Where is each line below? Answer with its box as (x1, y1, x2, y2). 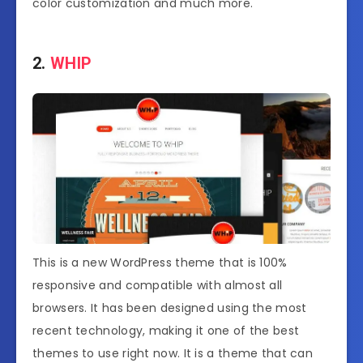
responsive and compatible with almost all (32, 276, 283, 293)
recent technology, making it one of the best (32, 322, 300, 339)
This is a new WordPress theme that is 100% (32, 254, 288, 271)
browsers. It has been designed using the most (32, 299, 307, 316)
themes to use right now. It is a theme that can (32, 344, 314, 361)
